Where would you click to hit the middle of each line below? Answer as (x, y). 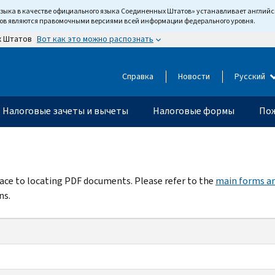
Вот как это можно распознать (95, 39)
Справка (138, 76)
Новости (194, 76)
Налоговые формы (194, 110)
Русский (251, 76)
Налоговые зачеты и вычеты (65, 110)
